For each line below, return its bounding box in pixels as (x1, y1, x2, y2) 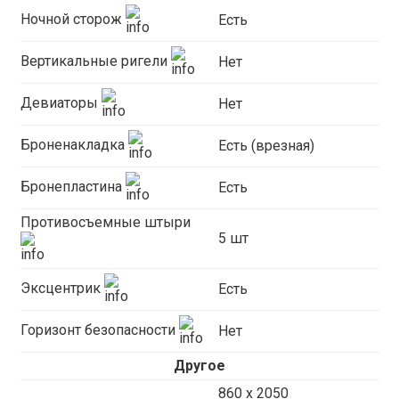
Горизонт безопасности (20, 322, 179, 339)
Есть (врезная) (217, 137, 314, 154)
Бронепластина (20, 178, 126, 196)
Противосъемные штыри (20, 214, 191, 231)
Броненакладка (20, 136, 128, 154)
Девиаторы (20, 94, 102, 112)
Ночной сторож (20, 11, 126, 28)
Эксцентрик (20, 280, 104, 297)
